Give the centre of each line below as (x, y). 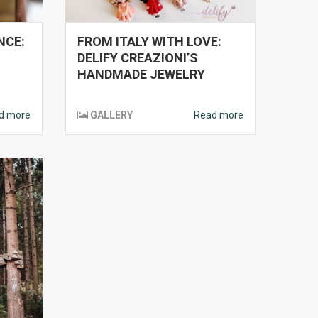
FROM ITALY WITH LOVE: (149, 42)
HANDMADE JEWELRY (141, 74)
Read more (219, 115)
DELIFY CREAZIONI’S (138, 58)
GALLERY (111, 115)
